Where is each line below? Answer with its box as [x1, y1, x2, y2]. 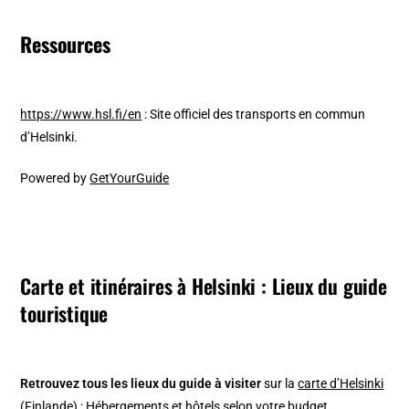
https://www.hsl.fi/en [20, 106, 142, 121]
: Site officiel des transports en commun [142, 106, 366, 121]
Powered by [20, 170, 90, 185]
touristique [20, 298, 109, 328]
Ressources [20, 28, 110, 58]
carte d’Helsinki [298, 375, 384, 391]
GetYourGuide [89, 170, 170, 185]
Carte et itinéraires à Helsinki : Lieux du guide [20, 270, 387, 300]
